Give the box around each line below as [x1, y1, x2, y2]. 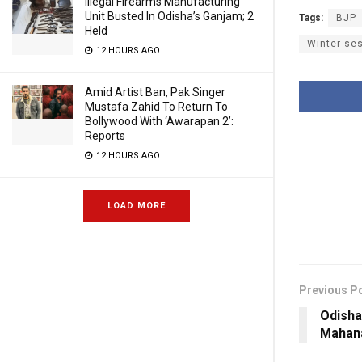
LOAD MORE [107, 200, 166, 211]
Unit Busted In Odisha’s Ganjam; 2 [85, 10, 254, 23]
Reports [85, 129, 125, 142]
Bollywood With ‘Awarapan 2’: [85, 115, 234, 128]
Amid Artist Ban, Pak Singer [85, 86, 225, 99]
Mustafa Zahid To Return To [85, 100, 228, 113]
